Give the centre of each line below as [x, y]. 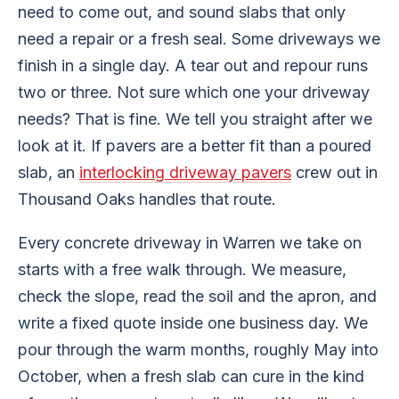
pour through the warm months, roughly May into [198, 350]
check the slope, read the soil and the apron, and [197, 297]
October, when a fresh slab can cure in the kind [191, 377]
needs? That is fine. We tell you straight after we [195, 118]
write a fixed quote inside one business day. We [193, 323]
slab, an [49, 172]
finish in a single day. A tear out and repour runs [193, 65]
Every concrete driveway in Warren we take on [190, 243]
